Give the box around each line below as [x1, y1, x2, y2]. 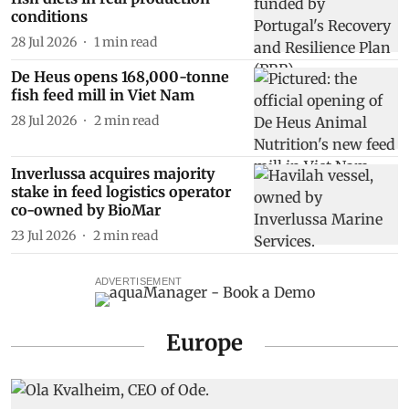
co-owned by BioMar [11, 200, 161, 219]
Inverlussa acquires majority [11, 163, 215, 183]
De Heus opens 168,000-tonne [11, 68, 229, 87]
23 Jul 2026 [11, 226, 76, 244]
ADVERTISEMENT [94, 275, 183, 287]
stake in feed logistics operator [11, 182, 231, 201]
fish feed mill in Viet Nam [11, 86, 194, 105]
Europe [166, 328, 243, 357]
